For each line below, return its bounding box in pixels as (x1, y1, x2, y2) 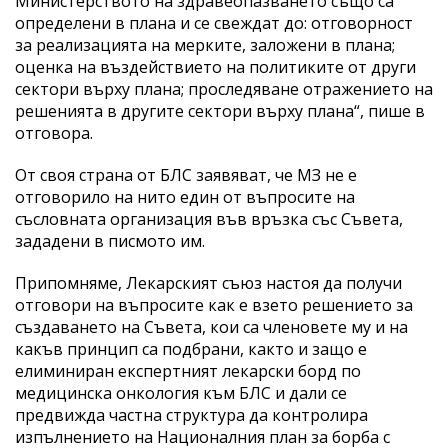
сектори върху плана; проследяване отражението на (15, 77, 433, 100)
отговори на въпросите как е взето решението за (15, 293, 413, 316)
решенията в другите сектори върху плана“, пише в (15, 99, 425, 122)
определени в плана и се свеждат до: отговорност (15, 11, 413, 34)
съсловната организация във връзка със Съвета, (15, 207, 403, 230)
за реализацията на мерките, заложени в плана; (15, 33, 395, 56)
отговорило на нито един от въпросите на (15, 185, 355, 208)
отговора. (15, 121, 93, 144)
